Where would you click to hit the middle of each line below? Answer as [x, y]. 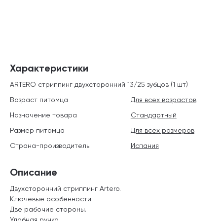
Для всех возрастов [163, 99]
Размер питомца [37, 130]
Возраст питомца [39, 99]
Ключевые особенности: [51, 199]
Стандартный [153, 115]
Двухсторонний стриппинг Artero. [65, 188]
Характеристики [49, 68]
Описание [34, 172]
